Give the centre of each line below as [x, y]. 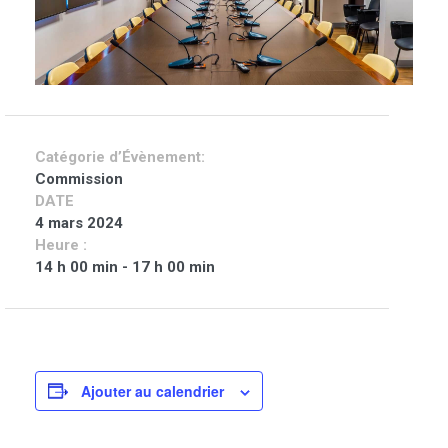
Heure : [61, 244]
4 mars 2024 [79, 222]
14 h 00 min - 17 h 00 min [125, 266]
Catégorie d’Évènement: [120, 156]
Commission [79, 178]
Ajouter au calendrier [152, 390]
